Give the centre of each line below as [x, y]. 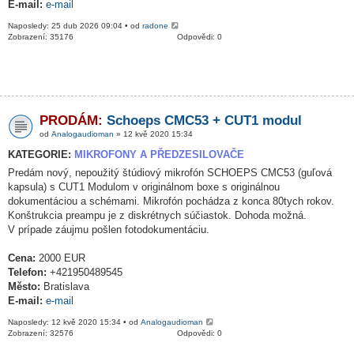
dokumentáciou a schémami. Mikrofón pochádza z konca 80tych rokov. [171, 201]
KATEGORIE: [41, 154]
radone [155, 26]
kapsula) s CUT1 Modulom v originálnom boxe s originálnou [144, 187]
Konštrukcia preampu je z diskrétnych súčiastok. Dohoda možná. [157, 215]
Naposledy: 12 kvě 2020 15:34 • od [74, 322]
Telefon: [27, 272]
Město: [24, 286]
